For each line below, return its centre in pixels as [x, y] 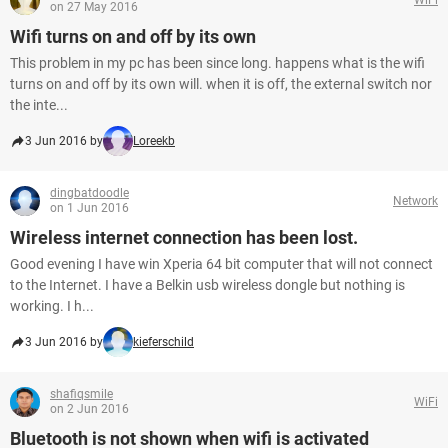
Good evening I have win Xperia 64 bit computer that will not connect [221, 264]
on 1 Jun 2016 [89, 208]
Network [415, 200]
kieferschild [163, 342]
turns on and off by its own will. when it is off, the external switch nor [221, 84]
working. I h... [52, 306]
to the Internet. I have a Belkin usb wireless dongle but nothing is [207, 285]
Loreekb [154, 141]
